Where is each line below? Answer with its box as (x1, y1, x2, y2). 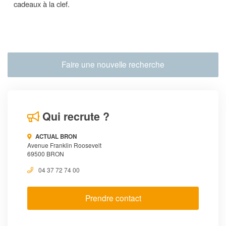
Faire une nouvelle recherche (62, 59, 164, 70)
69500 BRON (27, 149, 64, 158)
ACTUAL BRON (35, 132, 77, 141)
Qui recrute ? (39, 108, 109, 125)
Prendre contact (85, 192, 141, 203)
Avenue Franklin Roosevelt (27, 141, 101, 150)
